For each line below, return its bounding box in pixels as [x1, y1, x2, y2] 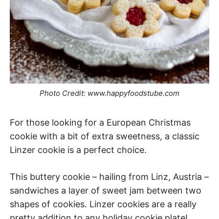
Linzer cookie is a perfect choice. [10, 145, 147, 155]
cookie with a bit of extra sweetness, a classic [10, 131, 199, 141]
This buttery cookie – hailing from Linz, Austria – [10, 172, 209, 182]
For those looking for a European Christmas [10, 117, 191, 128]
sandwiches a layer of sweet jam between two [10, 185, 201, 196]
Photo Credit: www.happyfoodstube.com [40, 88, 179, 98]
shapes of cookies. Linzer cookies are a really [10, 199, 197, 209]
